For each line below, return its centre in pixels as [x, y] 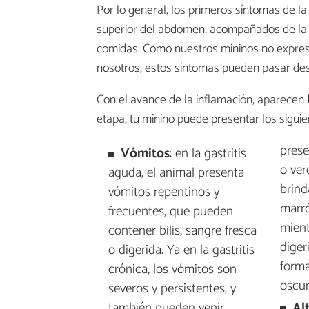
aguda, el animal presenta [176, 173]
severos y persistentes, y [172, 289]
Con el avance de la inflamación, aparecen [202, 100]
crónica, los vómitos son [172, 270]
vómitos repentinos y [163, 192]
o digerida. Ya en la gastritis [181, 250]
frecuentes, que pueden [170, 212]
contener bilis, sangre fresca [182, 231]
